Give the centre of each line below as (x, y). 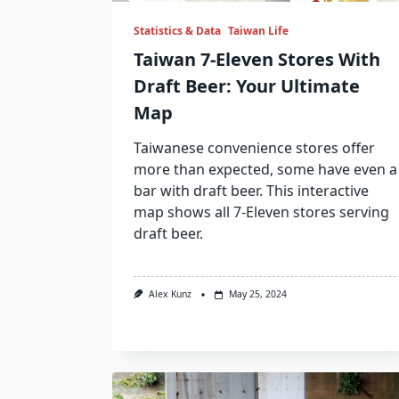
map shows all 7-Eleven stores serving (261, 212)
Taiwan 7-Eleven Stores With (257, 60)
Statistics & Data (177, 31)
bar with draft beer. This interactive (251, 191)
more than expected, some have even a (265, 170)
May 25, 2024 (257, 294)
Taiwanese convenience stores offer (254, 148)
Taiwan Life (258, 31)
